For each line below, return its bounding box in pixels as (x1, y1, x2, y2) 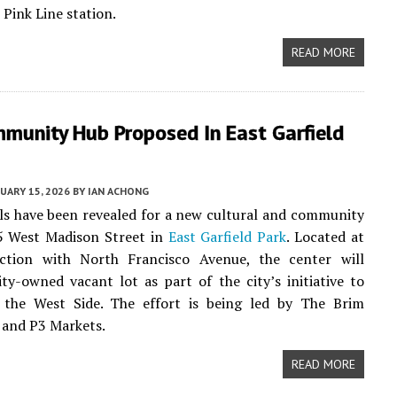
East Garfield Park (167, 227, 287, 246)
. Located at (286, 227, 364, 246)
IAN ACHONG (88, 184, 149, 198)
